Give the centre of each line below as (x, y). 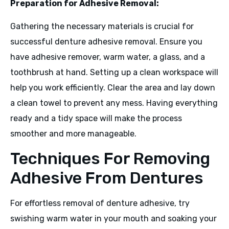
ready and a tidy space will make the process (96, 118)
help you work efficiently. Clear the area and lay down (113, 87)
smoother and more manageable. (73, 133)
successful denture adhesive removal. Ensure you (106, 41)
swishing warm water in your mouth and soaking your (113, 219)
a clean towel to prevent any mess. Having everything (114, 103)
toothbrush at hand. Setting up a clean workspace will (114, 72)
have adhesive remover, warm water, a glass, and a (108, 57)
